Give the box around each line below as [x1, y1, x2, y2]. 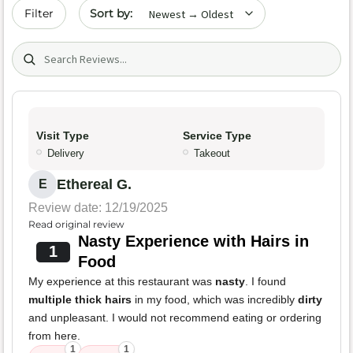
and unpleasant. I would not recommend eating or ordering [28, 311, 321, 325]
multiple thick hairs [28, 293, 132, 307]
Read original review [28, 218, 124, 231]
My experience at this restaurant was [28, 275, 215, 288]
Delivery [47, 147, 84, 160]
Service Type [183, 129, 251, 143]
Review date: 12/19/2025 [28, 201, 168, 215]
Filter [24, 6, 54, 20]
